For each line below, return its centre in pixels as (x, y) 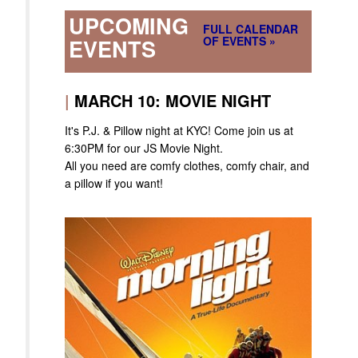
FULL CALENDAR (251, 28)
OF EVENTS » (239, 40)
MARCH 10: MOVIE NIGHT (173, 100)
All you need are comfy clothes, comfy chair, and (187, 165)
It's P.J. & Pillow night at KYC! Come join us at (179, 130)
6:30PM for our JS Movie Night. (144, 147)
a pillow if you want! (114, 183)
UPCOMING (129, 25)
